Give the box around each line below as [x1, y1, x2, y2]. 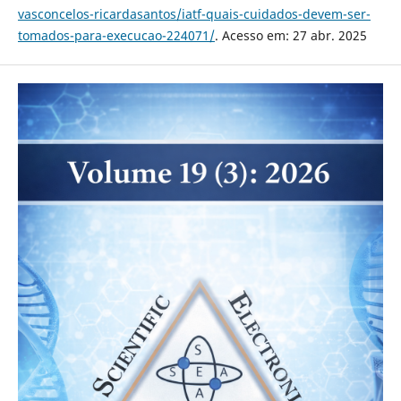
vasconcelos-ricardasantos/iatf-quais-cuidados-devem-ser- [17, 4, 371, 22]
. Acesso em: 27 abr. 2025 [214, 26, 367, 44]
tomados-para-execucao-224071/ [17, 26, 215, 44]
